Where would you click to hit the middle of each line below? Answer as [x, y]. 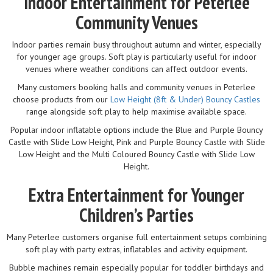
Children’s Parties [136, 214]
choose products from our [62, 99]
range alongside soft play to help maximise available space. [136, 111]
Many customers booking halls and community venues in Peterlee [136, 87]
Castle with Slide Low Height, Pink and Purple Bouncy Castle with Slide [136, 142]
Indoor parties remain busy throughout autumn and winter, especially [136, 44]
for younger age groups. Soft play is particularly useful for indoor [136, 56]
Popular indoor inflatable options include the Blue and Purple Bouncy [136, 129]
